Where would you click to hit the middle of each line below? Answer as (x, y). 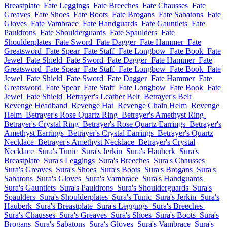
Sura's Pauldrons (86, 188)
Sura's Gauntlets (30, 188)
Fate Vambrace (55, 24)
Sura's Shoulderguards (153, 188)
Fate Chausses (165, 5)
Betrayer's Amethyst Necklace (86, 142)
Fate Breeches (116, 5)
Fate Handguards (110, 24)
